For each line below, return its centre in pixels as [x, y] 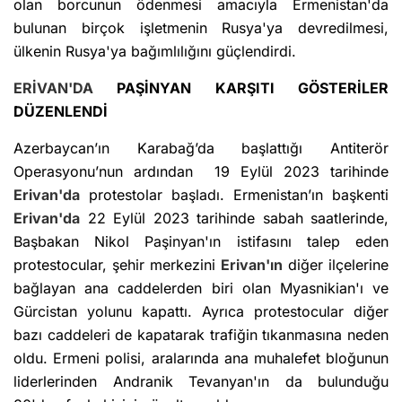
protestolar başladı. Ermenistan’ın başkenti [234, 195]
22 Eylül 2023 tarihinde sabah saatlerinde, [234, 218]
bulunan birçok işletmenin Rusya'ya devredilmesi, [201, 28]
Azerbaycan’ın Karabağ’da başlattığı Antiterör [201, 149]
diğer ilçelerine [336, 265]
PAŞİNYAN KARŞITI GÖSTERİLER [241, 88]
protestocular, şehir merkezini [117, 265]
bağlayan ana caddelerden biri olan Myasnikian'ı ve [201, 288]
